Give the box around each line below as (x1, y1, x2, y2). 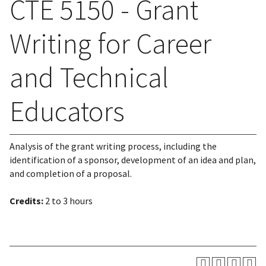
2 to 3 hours (43, 195, 93, 207)
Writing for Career (9, 26, 211, 61)
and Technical (9, 59, 169, 95)
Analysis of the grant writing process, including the (9, 140, 217, 152)
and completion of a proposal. (9, 167, 132, 179)
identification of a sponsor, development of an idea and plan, (9, 154, 256, 166)
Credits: (9, 195, 43, 207)
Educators (9, 93, 125, 129)
